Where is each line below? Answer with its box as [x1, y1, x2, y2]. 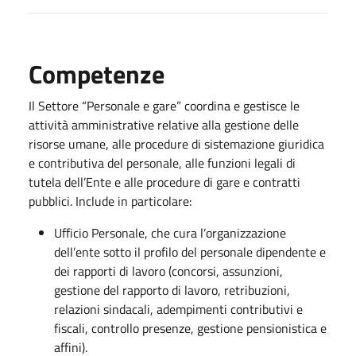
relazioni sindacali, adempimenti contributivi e [54, 299, 303, 319]
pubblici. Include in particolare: [29, 191, 192, 211]
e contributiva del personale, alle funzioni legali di [29, 153, 296, 172]
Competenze [29, 54, 164, 93]
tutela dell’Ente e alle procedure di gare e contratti [29, 172, 300, 192]
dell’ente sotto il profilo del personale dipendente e [54, 242, 326, 261]
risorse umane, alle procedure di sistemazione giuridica [29, 133, 324, 153]
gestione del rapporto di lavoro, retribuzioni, [54, 280, 290, 300]
